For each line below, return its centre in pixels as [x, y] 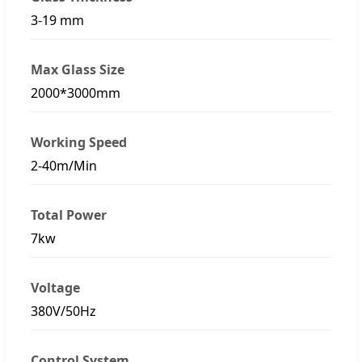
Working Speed [79, 142]
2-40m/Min [64, 165]
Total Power [69, 215]
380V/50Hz [63, 311]
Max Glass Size [78, 69]
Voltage [55, 287]
